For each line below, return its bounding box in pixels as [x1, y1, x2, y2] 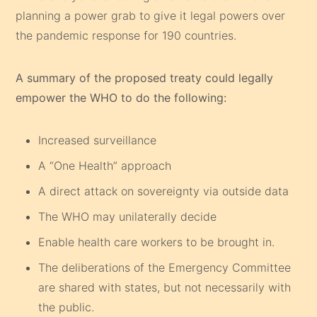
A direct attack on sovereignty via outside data [38, 183, 289, 198]
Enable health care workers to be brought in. [38, 234, 275, 249]
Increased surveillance [38, 132, 157, 147]
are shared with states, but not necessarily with [38, 279, 292, 294]
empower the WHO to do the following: [16, 90, 227, 105]
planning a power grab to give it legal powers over [16, 8, 286, 23]
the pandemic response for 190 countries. [16, 28, 237, 42]
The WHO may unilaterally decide [38, 209, 217, 224]
